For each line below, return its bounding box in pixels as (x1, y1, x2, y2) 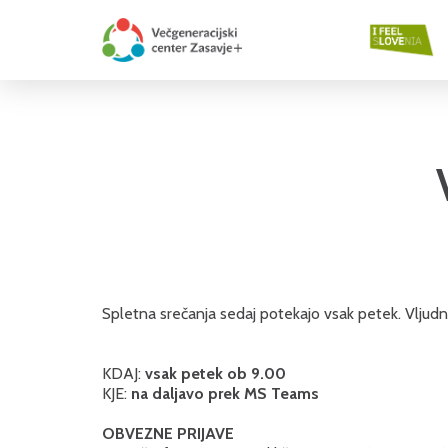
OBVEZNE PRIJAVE (102, 424, 238, 443)
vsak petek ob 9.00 (145, 364, 286, 383)
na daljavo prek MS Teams (131, 384, 319, 403)
